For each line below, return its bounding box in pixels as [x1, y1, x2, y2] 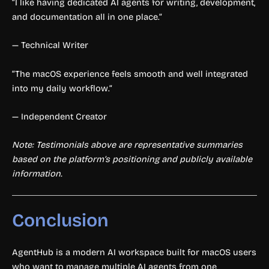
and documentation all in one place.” [12, 11, 162, 22]
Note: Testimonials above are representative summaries [12, 139, 243, 151]
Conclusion [12, 209, 109, 231]
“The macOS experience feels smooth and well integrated [12, 68, 248, 79]
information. [12, 168, 62, 180]
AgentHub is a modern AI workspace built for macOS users [12, 246, 256, 258]
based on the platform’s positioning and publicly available [12, 154, 252, 165]
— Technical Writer [12, 40, 88, 51]
